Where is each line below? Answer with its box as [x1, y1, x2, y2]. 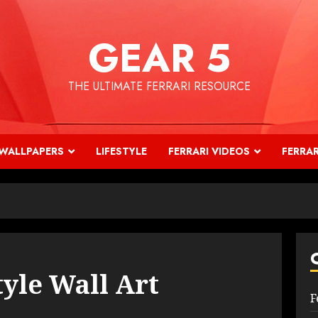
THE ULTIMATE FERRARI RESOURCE [67, 78, 251, 94]
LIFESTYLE [96, 144, 147, 158]
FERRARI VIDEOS [168, 144, 250, 158]
